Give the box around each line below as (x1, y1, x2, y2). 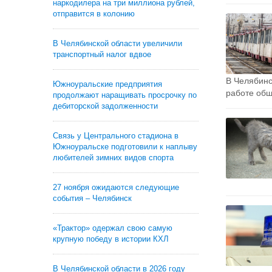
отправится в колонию (53, 9, 135, 18)
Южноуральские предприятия (53, 80, 162, 89)
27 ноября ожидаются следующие (53, 183, 179, 192)
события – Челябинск (53, 194, 132, 203)
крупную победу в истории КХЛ (53, 234, 169, 243)
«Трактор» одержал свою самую (53, 223, 172, 233)
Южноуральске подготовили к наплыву (53, 142, 197, 151)
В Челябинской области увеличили (53, 39, 182, 48)
